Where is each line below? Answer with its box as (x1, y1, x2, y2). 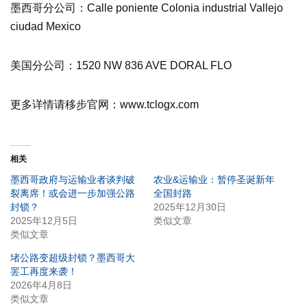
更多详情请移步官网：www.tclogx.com (10, 98, 199, 110)
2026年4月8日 (10, 279, 72, 291)
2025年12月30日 (153, 201, 226, 212)
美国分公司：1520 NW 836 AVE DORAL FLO (10, 59, 232, 71)
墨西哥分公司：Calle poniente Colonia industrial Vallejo (10, 1, 283, 14)
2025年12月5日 (10, 214, 77, 226)
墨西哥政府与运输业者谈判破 (10, 173, 135, 185)
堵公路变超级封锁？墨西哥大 (10, 251, 135, 263)
